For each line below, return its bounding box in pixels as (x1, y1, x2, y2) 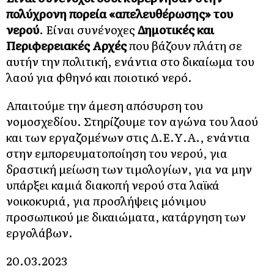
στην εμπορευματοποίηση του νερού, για (6, 144, 228, 162)
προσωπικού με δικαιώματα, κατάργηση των (6, 208, 246, 226)
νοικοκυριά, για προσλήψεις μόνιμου (6, 192, 206, 210)
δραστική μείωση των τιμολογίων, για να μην (6, 160, 252, 178)
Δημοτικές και (138, 21, 214, 39)
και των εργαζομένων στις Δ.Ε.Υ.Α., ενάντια (6, 128, 250, 146)
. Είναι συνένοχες (39, 21, 138, 39)
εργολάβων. (6, 224, 73, 242)
